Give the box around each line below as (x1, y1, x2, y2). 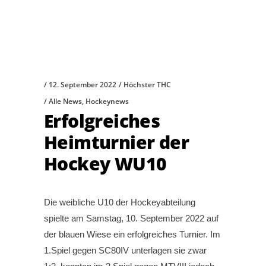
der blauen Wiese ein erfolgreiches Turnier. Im (44, 229, 220, 240)
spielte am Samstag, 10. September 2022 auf (44, 213, 218, 224)
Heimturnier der (44, 130, 189, 155)
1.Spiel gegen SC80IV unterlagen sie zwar (44, 245, 207, 256)
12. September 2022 (49, 80, 116, 90)
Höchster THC (123, 80, 171, 90)
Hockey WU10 (44, 151, 167, 176)
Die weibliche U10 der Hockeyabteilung (44, 197, 195, 208)
